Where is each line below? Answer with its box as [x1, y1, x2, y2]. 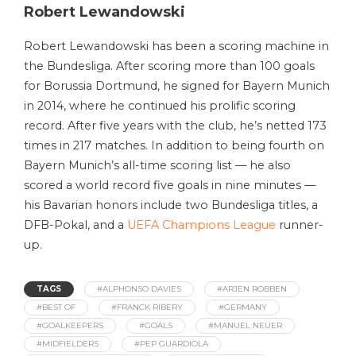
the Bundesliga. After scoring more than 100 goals [24, 59, 315, 74]
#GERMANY [219, 302, 267, 313]
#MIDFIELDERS [37, 339, 99, 350]
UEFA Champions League [127, 218, 276, 233]
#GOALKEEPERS [37, 320, 103, 331]
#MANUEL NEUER [208, 320, 282, 331]
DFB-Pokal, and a [24, 218, 127, 233]
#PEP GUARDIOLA [134, 339, 208, 350]
